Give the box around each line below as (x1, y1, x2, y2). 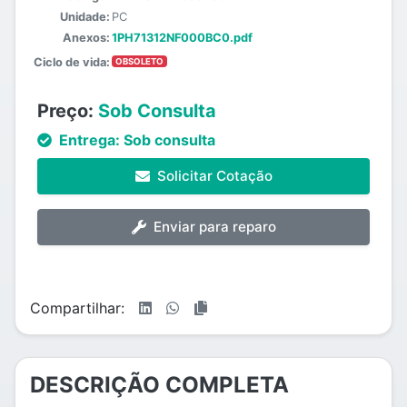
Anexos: (63, 31, 110, 45)
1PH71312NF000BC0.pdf (112, 31, 253, 45)
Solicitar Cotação (156, 167, 273, 184)
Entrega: (55, 131, 124, 149)
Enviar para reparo (153, 218, 276, 235)
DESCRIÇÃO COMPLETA (30, 372, 289, 398)
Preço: (37, 100, 98, 122)
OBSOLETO (114, 56, 164, 66)
